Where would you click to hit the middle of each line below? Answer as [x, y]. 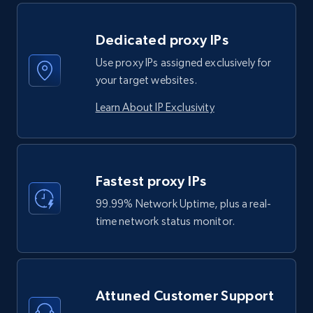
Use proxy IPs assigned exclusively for [183, 62]
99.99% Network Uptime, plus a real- [183, 203]
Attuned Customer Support [185, 295]
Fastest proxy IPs [151, 181]
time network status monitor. [165, 221]
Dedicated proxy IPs [162, 39]
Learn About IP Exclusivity [155, 107]
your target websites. [146, 80]
